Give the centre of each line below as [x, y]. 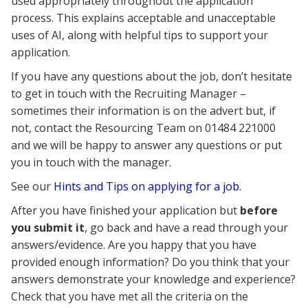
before [259, 211]
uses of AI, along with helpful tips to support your [140, 35]
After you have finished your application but [125, 211]
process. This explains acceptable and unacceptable [143, 18]
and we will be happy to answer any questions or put [146, 145]
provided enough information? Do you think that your [150, 262]
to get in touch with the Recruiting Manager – [129, 94]
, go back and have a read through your [186, 228]
